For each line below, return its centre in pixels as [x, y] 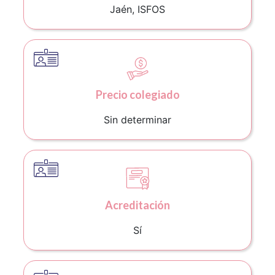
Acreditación [137, 205]
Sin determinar [137, 119]
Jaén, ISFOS [137, 9]
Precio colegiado [137, 94]
